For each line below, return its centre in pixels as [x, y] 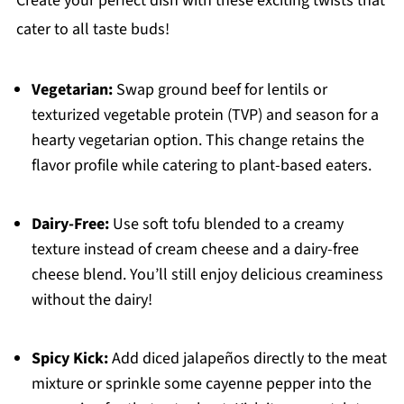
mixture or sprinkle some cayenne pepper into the [201, 384]
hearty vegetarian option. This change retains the [197, 141]
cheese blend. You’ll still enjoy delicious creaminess [207, 275]
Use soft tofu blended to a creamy [226, 225]
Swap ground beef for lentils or [220, 90]
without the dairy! [92, 300]
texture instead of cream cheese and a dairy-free [195, 250]
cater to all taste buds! [92, 30]
